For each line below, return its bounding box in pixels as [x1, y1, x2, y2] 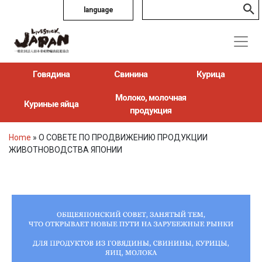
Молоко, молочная [115, 92, 187, 103]
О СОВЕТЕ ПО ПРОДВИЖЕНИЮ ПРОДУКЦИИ [39, 132, 208, 142]
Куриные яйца [24, 98, 79, 109]
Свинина [114, 68, 148, 80]
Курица [196, 68, 225, 80]
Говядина [33, 68, 70, 80]
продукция [130, 105, 172, 116]
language [83, 6, 113, 14]
